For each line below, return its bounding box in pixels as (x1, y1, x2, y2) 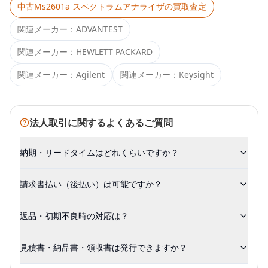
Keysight (179, 69, 214, 80)
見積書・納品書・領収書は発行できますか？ (20, 242, 187, 253)
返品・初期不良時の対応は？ (20, 210, 129, 221)
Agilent (76, 69, 105, 80)
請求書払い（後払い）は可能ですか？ (20, 178, 162, 190)
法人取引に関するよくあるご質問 (29, 116, 173, 129)
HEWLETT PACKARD (76, 46, 153, 57)
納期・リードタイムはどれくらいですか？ (20, 147, 179, 158)
